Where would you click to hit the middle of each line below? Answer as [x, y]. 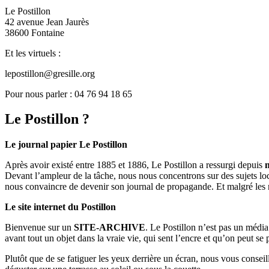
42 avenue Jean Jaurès [47, 22]
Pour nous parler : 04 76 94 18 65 [68, 94]
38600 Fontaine [35, 32]
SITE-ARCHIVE [110, 228]
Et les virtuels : [33, 53]
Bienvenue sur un [39, 228]
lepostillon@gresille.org [50, 73]
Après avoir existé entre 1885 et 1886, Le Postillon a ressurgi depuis [135, 165]
